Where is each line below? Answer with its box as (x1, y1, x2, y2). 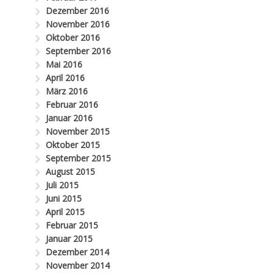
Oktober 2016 (46, 31, 101, 43)
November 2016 (46, 18, 110, 30)
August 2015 (46, 165, 96, 177)
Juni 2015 (46, 192, 82, 204)
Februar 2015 (46, 219, 99, 231)
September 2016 (46, 44, 112, 57)
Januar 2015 (46, 232, 93, 244)
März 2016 (46, 85, 88, 97)
